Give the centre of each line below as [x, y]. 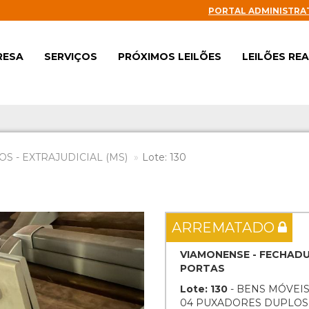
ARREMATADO [225, 228]
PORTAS [202, 268]
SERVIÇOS [71, 57]
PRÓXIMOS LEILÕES [170, 57]
